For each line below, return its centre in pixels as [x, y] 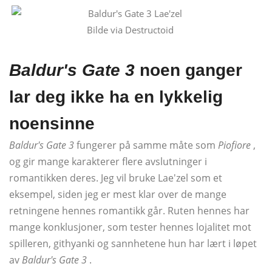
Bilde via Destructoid [130, 29]
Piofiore [234, 145]
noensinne [52, 123]
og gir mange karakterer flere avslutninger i [108, 161]
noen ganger [189, 70]
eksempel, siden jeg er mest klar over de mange [118, 194]
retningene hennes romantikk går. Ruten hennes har [129, 210]
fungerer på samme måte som [146, 145]
